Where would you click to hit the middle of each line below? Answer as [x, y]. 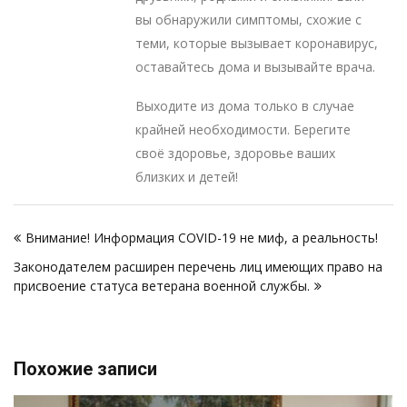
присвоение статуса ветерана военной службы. [162, 286]
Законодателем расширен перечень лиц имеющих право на [198, 267]
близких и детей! [186, 177]
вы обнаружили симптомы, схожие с [248, 20]
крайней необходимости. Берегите [243, 129]
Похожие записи [85, 369]
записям [57, 279]
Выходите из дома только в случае [244, 106]
